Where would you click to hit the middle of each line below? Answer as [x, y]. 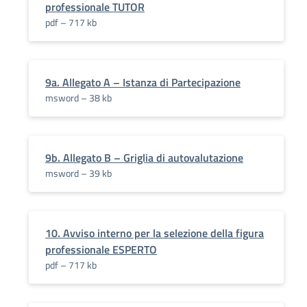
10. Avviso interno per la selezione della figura [155, 233]
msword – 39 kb [78, 173]
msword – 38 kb [78, 98]
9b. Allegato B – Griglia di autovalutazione [144, 158]
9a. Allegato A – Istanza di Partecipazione [143, 82]
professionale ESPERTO [101, 249]
